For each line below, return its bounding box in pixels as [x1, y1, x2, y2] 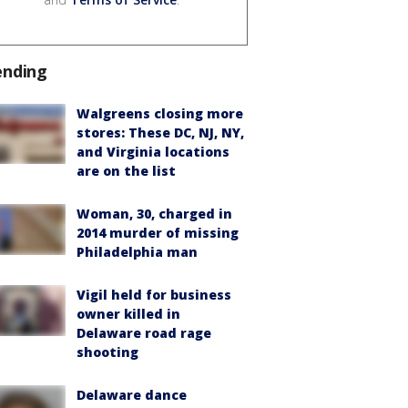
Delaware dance [76, 385, 187, 403]
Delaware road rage [76, 323, 211, 342]
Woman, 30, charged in [76, 204, 232, 222]
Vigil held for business [76, 285, 231, 303]
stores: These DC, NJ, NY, [76, 123, 244, 141]
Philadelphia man [76, 242, 198, 260]
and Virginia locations [76, 142, 229, 160]
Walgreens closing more [76, 104, 243, 122]
